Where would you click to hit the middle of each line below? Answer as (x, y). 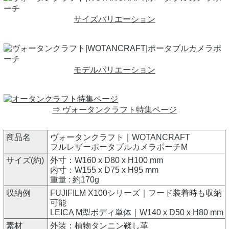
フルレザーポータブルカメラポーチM (119, 147)
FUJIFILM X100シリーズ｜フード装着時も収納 (136, 193)
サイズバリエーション (114, 19)
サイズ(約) (25, 161)
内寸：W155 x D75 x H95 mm (104, 170)
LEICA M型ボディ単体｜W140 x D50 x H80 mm (137, 213)
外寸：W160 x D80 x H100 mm (107, 161)
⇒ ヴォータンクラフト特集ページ (114, 110)
